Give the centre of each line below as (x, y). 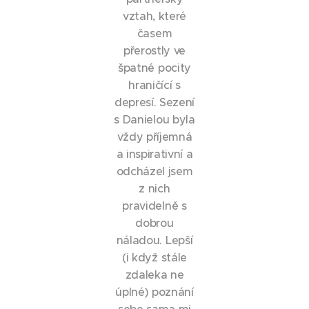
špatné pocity (154, 68)
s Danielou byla (154, 119)
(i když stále (154, 257)
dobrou (154, 223)
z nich (154, 188)
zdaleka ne (154, 275)
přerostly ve (154, 50)
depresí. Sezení (154, 102)
